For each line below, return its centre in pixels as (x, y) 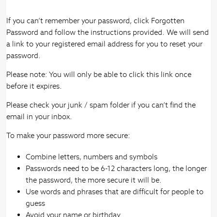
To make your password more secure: (69, 136)
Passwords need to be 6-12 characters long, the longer (116, 169)
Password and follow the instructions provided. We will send (108, 32)
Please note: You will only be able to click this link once (99, 75)
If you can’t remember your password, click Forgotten (96, 21)
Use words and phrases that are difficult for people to (115, 192)
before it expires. (34, 86)
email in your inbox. (39, 117)
